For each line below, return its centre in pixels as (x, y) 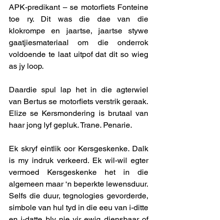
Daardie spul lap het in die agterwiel (79, 90)
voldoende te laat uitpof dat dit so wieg (79, 55)
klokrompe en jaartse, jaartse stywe (79, 31)
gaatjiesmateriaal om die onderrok (79, 43)
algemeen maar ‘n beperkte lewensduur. (79, 184)
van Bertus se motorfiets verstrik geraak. (79, 102)
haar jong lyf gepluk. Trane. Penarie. (71, 125)
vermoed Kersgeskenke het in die (79, 172)
